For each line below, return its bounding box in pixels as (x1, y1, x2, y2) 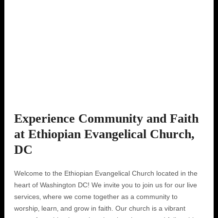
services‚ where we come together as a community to (14, 193, 178, 200)
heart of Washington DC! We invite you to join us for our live (14, 181, 197, 189)
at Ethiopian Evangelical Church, (14, 127, 195, 141)
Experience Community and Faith (14, 111, 199, 126)
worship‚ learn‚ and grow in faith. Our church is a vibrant (14, 204, 185, 212)
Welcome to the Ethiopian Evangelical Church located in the (14, 169, 198, 177)
